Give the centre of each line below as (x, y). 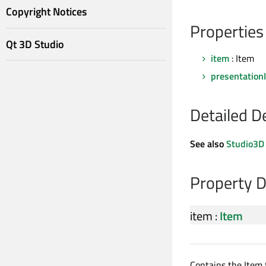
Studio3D (245, 144)
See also (208, 144)
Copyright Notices (46, 12)
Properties (227, 31)
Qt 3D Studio (35, 44)
